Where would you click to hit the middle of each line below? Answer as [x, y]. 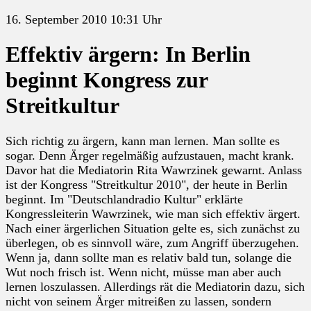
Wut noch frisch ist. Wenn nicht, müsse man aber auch [143, 272]
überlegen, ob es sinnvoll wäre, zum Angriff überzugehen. [152, 243]
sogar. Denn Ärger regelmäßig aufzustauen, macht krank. [150, 155]
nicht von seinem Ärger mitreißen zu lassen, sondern [138, 301]
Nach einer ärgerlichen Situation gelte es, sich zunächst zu [153, 228]
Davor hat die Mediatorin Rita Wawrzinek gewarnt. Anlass [154, 170]
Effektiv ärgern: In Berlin [128, 54]
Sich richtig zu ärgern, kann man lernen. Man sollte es [143, 141]
